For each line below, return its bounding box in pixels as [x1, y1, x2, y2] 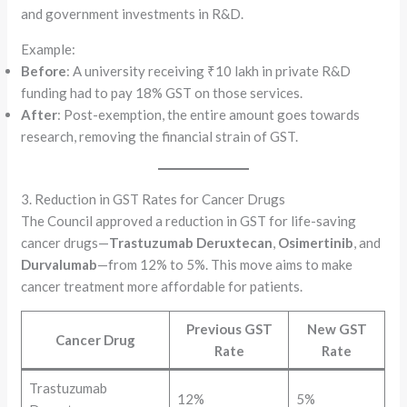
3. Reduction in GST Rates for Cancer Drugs [21, 190, 286, 207]
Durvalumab [21, 255, 98, 273]
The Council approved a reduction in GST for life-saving [21, 212, 357, 229]
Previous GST [185, 320, 273, 337]
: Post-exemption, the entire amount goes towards [57, 106, 361, 123]
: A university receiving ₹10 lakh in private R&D [66, 63, 352, 79]
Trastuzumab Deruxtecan [109, 233, 273, 251]
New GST [306, 320, 367, 337]
